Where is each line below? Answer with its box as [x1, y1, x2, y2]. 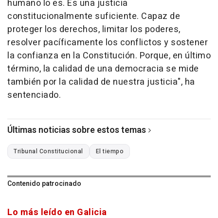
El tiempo [95, 147, 124, 156]
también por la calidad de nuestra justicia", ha [7, 75, 195, 89]
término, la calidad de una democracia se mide [7, 62, 199, 75]
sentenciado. [7, 89, 61, 102]
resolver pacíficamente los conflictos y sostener [7, 36, 208, 49]
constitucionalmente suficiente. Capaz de [7, 10, 180, 23]
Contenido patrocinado [7, 179, 81, 189]
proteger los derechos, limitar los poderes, [7, 23, 181, 36]
